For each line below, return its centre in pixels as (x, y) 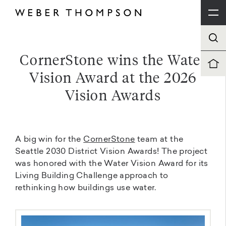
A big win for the (49, 140)
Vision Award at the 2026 (113, 77)
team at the (159, 140)
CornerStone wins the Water (113, 59)
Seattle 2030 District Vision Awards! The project (111, 152)
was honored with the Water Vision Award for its (112, 164)
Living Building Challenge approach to (92, 176)
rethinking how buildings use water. (86, 188)
